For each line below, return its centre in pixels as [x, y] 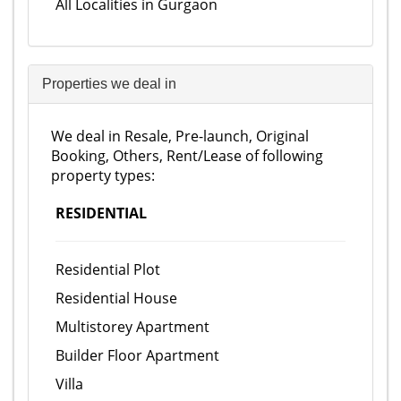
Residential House [116, 298]
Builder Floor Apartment [137, 355]
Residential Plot [108, 269]
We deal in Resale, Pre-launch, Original [180, 136]
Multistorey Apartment [132, 327]
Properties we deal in [109, 84]
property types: [103, 175]
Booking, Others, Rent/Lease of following [187, 156]
